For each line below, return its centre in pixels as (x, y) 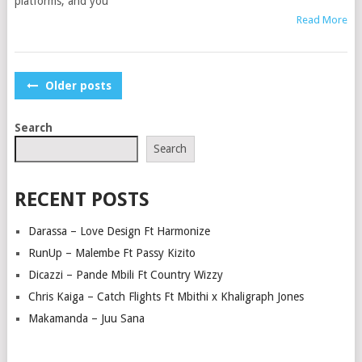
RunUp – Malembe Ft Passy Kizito (112, 253)
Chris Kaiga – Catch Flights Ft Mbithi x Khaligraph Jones (166, 296)
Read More (322, 20)
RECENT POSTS (82, 199)
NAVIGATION (75, 111)
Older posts (76, 86)
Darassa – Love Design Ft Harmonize (119, 231)
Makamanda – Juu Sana (86, 318)
